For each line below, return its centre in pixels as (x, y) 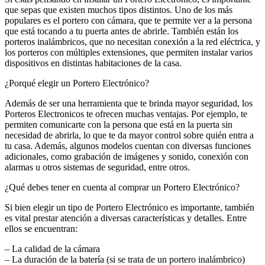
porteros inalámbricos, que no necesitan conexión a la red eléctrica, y (132, 41)
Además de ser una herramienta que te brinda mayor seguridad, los (129, 103)
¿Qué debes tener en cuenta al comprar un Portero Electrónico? (122, 187)
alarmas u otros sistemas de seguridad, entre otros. (97, 167)
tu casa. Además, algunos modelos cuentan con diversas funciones (128, 146)
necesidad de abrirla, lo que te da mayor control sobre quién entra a (129, 135)
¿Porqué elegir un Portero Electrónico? (77, 83)
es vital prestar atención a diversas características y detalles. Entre (126, 218)
